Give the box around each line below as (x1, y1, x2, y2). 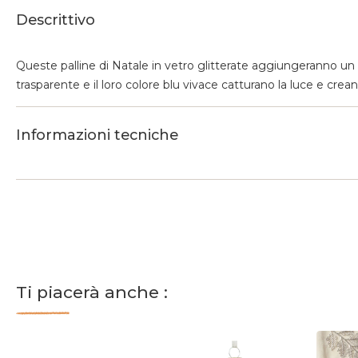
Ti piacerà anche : (16, 282, 168, 303)
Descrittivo (16, 11, 95, 30)
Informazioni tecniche (16, 126, 178, 145)
